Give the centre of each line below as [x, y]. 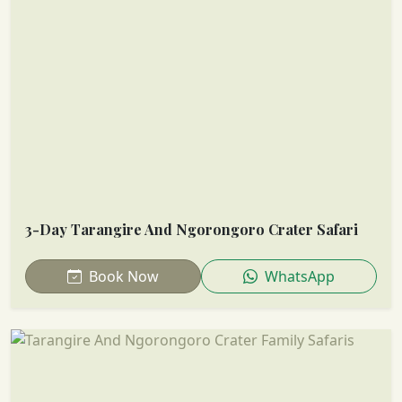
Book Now [122, 276]
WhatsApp [298, 276]
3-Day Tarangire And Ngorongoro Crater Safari [192, 229]
